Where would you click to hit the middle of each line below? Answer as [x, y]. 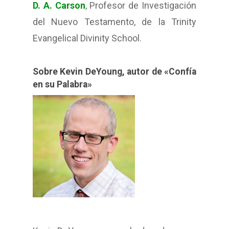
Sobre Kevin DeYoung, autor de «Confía [114, 72]
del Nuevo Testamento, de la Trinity [114, 22]
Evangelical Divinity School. [87, 38]
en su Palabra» [62, 85]
